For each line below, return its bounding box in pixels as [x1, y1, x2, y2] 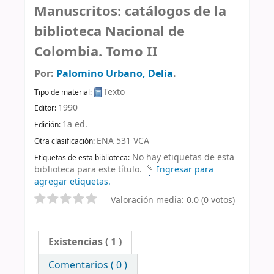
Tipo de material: [34, 86, 94, 98]
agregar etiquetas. [34, 175, 111, 188]
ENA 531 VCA [97, 134, 149, 147]
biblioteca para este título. [34, 163, 142, 176]
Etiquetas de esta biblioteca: [34, 152, 130, 163]
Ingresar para [157, 163, 213, 176]
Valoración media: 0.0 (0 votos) [111, 193, 235, 207]
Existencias [48, 234, 103, 250]
